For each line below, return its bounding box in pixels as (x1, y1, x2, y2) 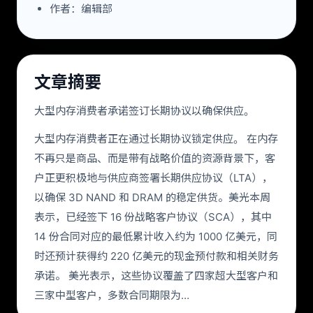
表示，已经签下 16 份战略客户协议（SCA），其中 (34, 210, 272, 224)
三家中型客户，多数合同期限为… (34, 289, 189, 302)
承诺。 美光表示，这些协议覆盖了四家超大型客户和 (34, 269, 278, 282)
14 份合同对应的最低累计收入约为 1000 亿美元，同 (34, 230, 277, 243)
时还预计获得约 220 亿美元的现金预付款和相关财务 (34, 249, 279, 263)
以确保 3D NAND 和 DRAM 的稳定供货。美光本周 (34, 191, 270, 204)
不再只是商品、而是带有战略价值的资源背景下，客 (34, 152, 275, 165)
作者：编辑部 (50, 2, 112, 15)
